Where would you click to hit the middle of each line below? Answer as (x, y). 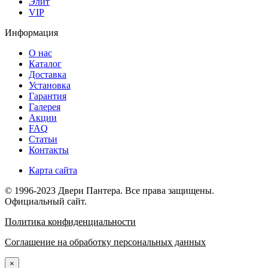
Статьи (43, 139)
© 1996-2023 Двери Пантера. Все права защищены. (109, 190)
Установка (50, 85)
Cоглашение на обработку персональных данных (105, 242)
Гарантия (48, 96)
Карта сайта (53, 170)
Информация (31, 32)
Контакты (49, 150)
